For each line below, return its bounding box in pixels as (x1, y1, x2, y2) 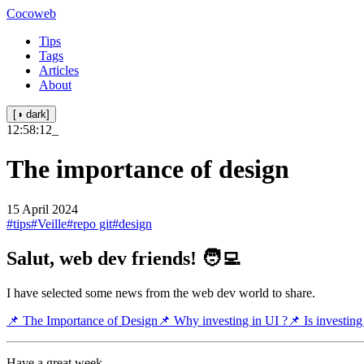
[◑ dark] (13, 108, 50, 120)
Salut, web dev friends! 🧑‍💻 (6, 247, 240, 269)
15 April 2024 (6, 201, 78, 216)
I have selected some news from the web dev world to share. (6, 285, 315, 300)
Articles (39, 63, 79, 77)
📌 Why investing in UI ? (158, 313, 288, 327)
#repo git (67, 216, 112, 231)
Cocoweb (6, 6, 56, 20)
